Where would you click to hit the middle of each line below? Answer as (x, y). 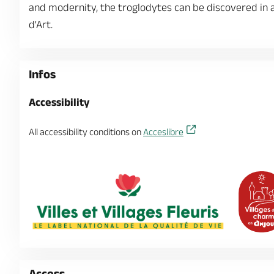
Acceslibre (163, 132)
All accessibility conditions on (86, 132)
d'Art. (41, 24)
